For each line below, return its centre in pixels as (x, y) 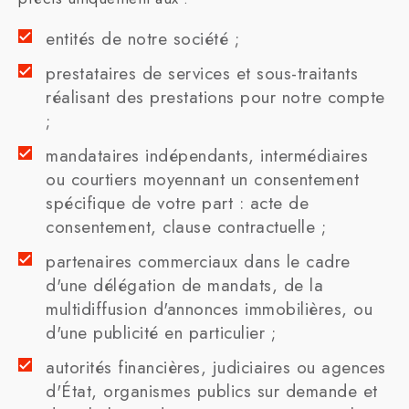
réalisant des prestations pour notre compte (215, 97)
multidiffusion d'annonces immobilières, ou (209, 309)
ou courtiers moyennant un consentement (202, 179)
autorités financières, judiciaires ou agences (216, 367)
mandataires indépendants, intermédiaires (207, 156)
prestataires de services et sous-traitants (202, 73)
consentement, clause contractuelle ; (186, 227)
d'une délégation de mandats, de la (184, 285)
